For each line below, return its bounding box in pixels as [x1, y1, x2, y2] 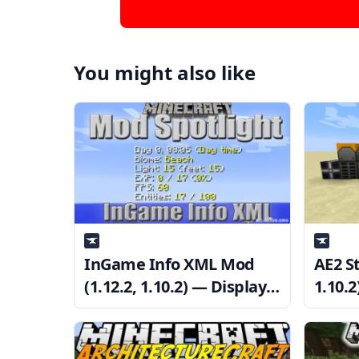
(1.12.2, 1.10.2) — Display [84, 276, 266, 298]
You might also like [74, 59, 256, 87]
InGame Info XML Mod [84, 253, 255, 276]
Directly [84, 321, 143, 343]
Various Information [84, 298, 239, 321]
